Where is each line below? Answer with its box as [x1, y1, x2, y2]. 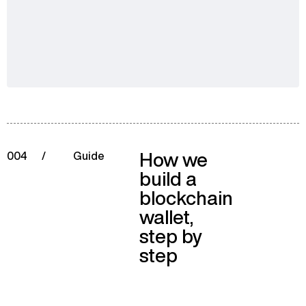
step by [139, 223, 202, 249]
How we [139, 146, 208, 173]
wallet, [139, 204, 193, 230]
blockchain [139, 184, 233, 211]
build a [139, 165, 197, 192]
